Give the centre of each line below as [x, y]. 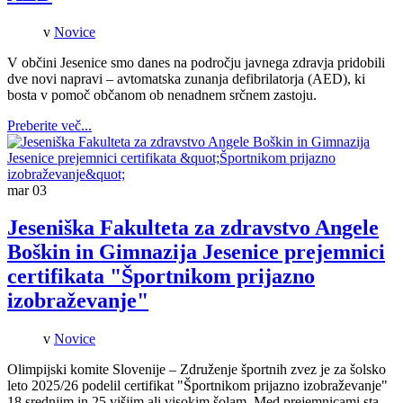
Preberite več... [49, 125]
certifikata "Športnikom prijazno [161, 277]
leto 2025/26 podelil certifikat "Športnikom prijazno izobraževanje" [197, 386]
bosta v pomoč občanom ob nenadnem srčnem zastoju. [162, 94]
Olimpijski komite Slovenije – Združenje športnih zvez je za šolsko [197, 370]
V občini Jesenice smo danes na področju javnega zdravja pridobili [196, 62]
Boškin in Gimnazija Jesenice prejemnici [196, 252]
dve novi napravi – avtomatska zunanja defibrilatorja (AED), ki [186, 78]
